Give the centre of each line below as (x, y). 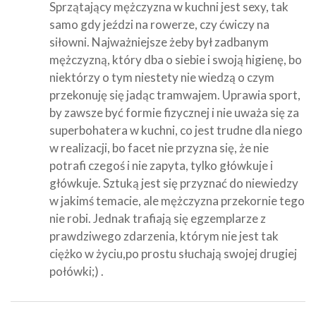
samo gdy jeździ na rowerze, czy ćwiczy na (159, 24)
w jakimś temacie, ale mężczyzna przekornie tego (177, 200)
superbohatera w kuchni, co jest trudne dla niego (176, 130)
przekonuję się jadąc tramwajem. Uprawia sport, (175, 95)
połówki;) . (77, 271)
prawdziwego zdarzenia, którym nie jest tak (164, 236)
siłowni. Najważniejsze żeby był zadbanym (159, 42)
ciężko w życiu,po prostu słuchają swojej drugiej (173, 253)
